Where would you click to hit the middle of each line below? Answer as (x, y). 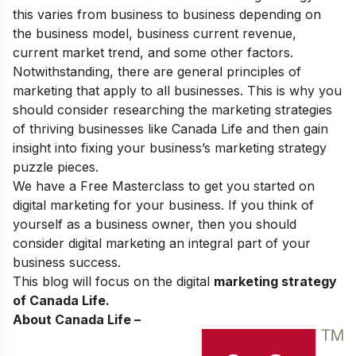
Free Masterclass (132, 186)
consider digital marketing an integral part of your (162, 243)
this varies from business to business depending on (167, 14)
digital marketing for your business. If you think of (163, 205)
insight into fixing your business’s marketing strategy (170, 147)
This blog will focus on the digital (113, 281)
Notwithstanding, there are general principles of (157, 71)
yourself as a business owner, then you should (155, 224)
